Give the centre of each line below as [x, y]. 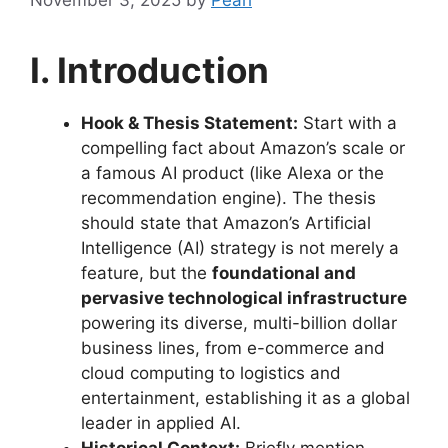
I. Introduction [149, 69]
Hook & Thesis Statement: [189, 122]
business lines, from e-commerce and [233, 347]
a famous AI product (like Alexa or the [232, 172]
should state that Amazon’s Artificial [226, 222]
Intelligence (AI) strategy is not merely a [240, 247]
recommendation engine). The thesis [228, 197]
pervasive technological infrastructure [244, 297]
